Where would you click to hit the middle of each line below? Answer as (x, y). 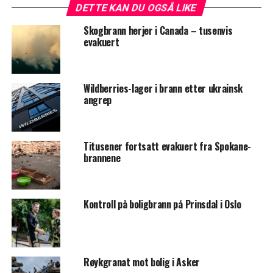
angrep (97, 100)
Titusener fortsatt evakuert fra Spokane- (167, 147)
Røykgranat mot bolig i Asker (141, 262)
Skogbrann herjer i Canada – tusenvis (158, 31)
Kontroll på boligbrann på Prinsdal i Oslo (162, 204)
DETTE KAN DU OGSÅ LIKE (137, 8)
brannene (102, 158)
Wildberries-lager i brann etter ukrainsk (163, 89)
